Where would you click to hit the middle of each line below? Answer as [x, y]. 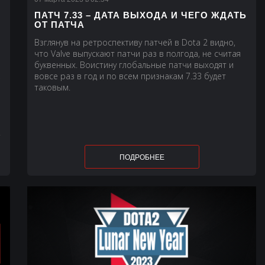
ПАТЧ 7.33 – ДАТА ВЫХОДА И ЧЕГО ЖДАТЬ [140, 15]
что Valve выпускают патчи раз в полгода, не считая [137, 53]
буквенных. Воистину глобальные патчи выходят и [134, 64]
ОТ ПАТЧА [59, 24]
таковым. [52, 87]
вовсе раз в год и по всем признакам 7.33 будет [130, 76]
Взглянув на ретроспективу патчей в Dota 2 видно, [135, 42]
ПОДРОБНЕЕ [142, 157]
